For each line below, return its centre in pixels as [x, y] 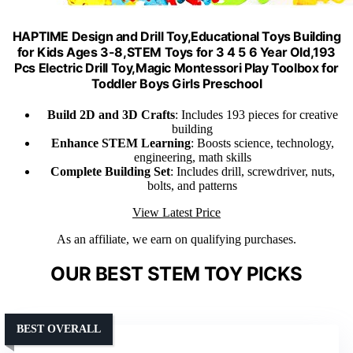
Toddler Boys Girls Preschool [176, 83]
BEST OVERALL [59, 329]
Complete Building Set [110, 171]
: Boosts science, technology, [262, 143]
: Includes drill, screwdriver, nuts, [252, 171]
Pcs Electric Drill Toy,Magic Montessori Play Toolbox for [176, 67]
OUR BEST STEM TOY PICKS [176, 273]
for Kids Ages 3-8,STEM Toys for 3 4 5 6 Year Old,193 [176, 52]
